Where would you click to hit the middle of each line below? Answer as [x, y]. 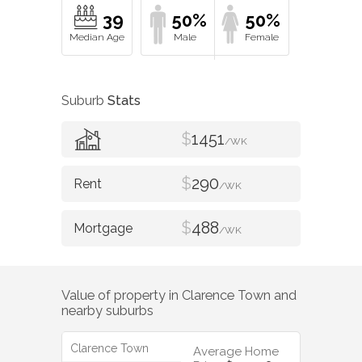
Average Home [236, 352]
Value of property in [122, 295]
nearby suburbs [107, 310]
